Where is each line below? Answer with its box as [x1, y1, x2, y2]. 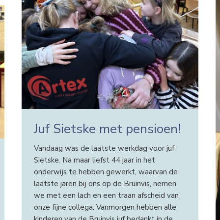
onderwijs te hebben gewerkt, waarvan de [33, 166, 178, 177]
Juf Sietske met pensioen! [33, 120, 181, 138]
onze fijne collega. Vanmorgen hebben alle [33, 202, 176, 212]
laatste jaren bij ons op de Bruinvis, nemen [33, 178, 176, 189]
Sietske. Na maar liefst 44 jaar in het [33, 155, 155, 165]
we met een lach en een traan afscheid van [33, 190, 179, 200]
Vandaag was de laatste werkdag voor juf [33, 143, 174, 153]
